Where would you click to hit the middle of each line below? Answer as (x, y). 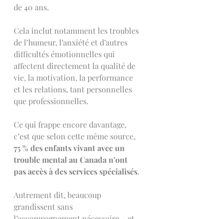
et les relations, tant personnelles (74, 89)
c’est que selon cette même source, (76, 136)
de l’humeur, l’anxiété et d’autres (72, 42)
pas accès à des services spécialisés (76, 171)
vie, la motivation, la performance (74, 77)
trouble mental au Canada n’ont (72, 160)
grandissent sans (44, 207)
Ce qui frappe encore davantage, (71, 124)
